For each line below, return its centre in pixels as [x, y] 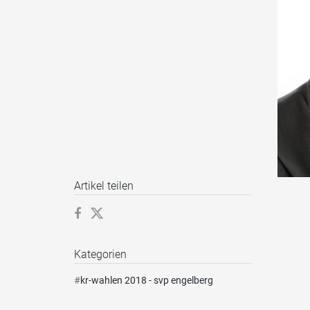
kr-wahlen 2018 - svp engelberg [147, 281]
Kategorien [100, 255]
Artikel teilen [104, 186]
